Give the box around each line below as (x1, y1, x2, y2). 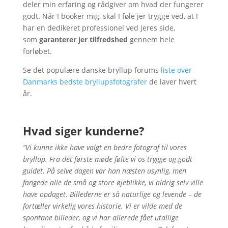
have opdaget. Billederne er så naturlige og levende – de (22, 189, 202, 199)
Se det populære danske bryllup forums (22, 65, 161, 75)
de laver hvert (147, 77, 196, 87)
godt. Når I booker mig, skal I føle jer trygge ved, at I (22, 11, 198, 21)
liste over (160, 65, 192, 75)
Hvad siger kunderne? (22, 123, 145, 138)
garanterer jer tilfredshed (39, 35, 128, 44)
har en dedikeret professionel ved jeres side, (22, 23, 175, 33)
